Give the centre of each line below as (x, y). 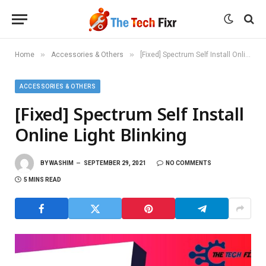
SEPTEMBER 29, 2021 (115, 163)
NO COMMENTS (189, 163)
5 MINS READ (42, 180)
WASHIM (61, 163)
